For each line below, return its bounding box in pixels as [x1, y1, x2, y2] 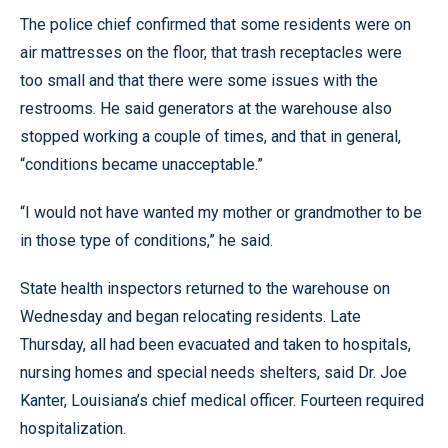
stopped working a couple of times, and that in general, [20, 126, 401, 146]
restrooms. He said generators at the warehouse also [20, 98, 392, 118]
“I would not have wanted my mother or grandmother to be [20, 202, 422, 222]
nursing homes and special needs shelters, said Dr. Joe [20, 362, 407, 382]
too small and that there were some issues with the [20, 70, 378, 90]
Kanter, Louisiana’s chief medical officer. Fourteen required [20, 390, 424, 410]
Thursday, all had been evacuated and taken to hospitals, [20, 334, 411, 354]
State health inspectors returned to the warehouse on [20, 278, 390, 298]
